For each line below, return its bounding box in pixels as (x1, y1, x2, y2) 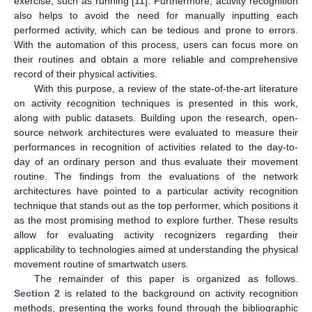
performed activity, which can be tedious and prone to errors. (14, 24, 298, 36)
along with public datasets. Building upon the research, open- (14, 111, 298, 123)
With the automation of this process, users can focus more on (14, 38, 298, 50)
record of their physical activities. (14, 68, 157, 79)
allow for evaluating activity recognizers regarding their (14, 228, 298, 240)
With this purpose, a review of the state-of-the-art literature (33, 82, 298, 94)
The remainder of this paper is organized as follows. (33, 272, 298, 284)
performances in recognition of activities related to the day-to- (14, 141, 298, 153)
